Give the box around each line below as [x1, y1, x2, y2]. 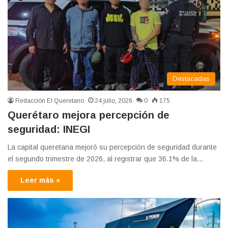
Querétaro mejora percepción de [8, 109, 169, 121]
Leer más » [20, 176, 60, 185]
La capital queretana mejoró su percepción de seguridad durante [8, 143, 217, 152]
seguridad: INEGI [8, 124, 90, 135]
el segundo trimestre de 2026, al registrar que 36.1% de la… [8, 155, 204, 163]
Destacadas [173, 75, 210, 83]
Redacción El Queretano [15, 97, 84, 105]
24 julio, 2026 [95, 97, 132, 105]
